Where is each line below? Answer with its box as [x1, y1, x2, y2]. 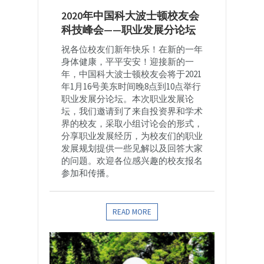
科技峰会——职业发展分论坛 [61, 23, 196, 37]
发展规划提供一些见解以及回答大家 [61, 143, 203, 154]
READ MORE [113, 207, 151, 217]
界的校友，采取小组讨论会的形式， [61, 118, 203, 130]
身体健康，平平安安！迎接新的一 [61, 56, 194, 68]
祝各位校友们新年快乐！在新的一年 [61, 44, 203, 55]
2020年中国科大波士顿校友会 [61, 9, 199, 23]
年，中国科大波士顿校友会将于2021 [61, 68, 202, 80]
